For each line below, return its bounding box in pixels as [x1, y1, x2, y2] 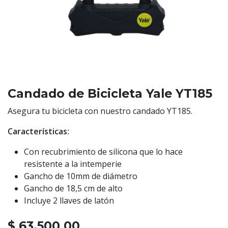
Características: [8, 126, 69, 137]
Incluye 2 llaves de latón [24, 195, 114, 207]
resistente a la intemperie [24, 158, 122, 170]
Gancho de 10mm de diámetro [24, 170, 137, 182]
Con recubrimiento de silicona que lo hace [24, 146, 183, 158]
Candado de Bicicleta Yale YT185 [8, 86, 212, 101]
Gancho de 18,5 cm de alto [24, 183, 123, 194]
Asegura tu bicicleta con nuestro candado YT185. [8, 105, 192, 117]
